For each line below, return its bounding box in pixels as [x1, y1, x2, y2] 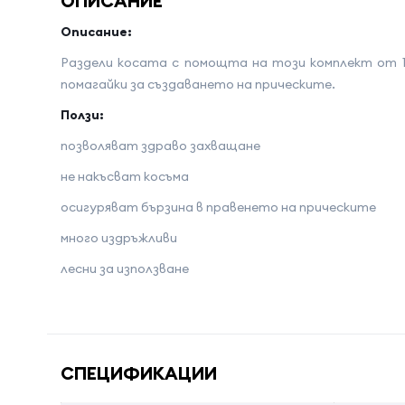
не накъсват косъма [61, 168, 192, 184]
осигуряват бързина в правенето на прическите [61, 199, 376, 215]
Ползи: [61, 107, 104, 123]
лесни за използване [61, 260, 192, 277]
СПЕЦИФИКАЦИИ [61, 362, 217, 384]
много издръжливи [61, 230, 180, 246]
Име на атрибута [61, 325, 171, 340]
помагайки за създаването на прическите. [61, 76, 335, 92]
